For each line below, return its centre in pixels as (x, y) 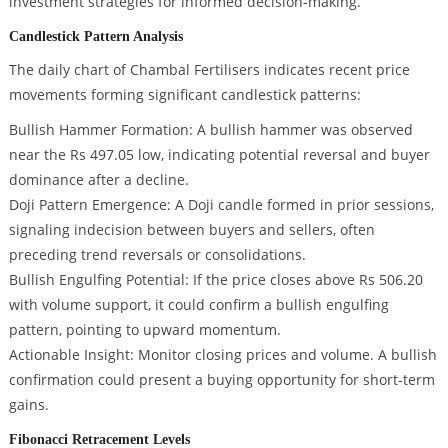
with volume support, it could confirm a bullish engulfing (198, 305)
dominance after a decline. (98, 180)
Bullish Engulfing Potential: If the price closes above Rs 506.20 (215, 280)
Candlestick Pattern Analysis (95, 35)
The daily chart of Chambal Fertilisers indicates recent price (209, 69)
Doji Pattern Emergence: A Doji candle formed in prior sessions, (221, 205)
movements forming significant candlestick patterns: (184, 94)
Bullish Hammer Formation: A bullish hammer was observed (210, 130)
